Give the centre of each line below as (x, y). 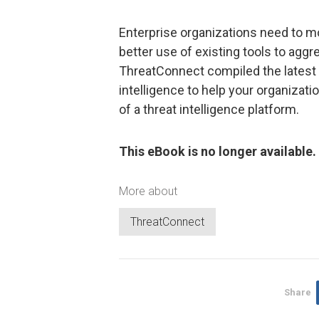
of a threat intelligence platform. (209, 109)
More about (148, 191)
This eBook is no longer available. (218, 152)
